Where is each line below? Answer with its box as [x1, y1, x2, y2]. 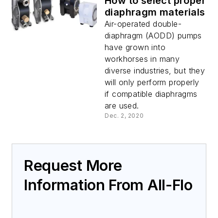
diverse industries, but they [105, 65, 205, 75]
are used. [105, 100, 139, 110]
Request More [24, 156, 122, 174]
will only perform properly [105, 77, 200, 87]
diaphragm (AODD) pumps [105, 30, 202, 40]
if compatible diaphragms [105, 89, 198, 99]
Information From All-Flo [24, 176, 193, 194]
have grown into [105, 42, 166, 52]
